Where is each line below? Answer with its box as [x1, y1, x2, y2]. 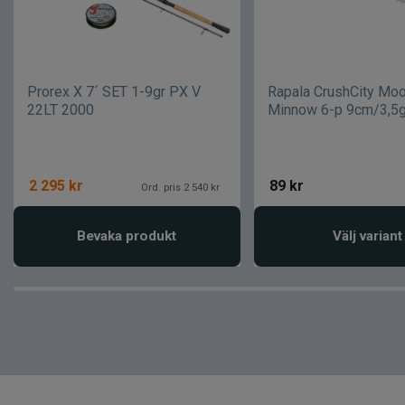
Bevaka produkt [77, 227, 177, 244]
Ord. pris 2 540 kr [140, 180, 220, 193]
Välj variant [332, 227, 402, 244]
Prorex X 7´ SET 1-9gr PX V [27, 82, 201, 100]
